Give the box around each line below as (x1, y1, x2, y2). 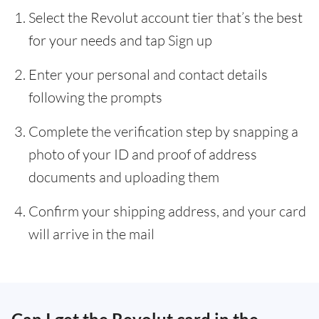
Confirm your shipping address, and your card (28, 202, 306, 220)
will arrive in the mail (28, 225, 155, 243)
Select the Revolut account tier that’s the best (28, 9, 303, 26)
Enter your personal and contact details (28, 66, 268, 83)
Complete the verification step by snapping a (28, 122, 298, 140)
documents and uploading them (28, 168, 219, 186)
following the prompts (28, 88, 162, 106)
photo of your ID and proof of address (28, 145, 257, 163)
